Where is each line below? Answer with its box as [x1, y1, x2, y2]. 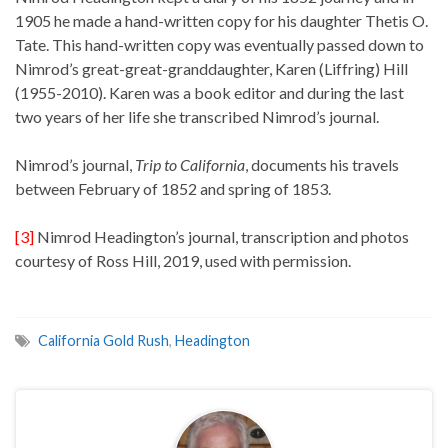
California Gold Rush [38, 332, 169, 350]
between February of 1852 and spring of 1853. [15, 179, 331, 199]
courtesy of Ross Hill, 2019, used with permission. [15, 251, 351, 271]
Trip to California [135, 155, 245, 175]
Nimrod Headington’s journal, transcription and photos [34, 227, 409, 247]
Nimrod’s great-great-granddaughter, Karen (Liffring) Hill [15, 59, 408, 79]
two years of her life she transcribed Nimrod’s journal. [15, 107, 379, 127]
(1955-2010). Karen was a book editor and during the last [15, 83, 404, 103]
